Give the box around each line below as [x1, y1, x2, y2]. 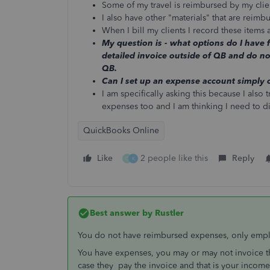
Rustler [152, 208, 184, 218]
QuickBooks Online [83, 125, 159, 136]
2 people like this [140, 153, 208, 163]
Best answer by [90, 208, 152, 218]
